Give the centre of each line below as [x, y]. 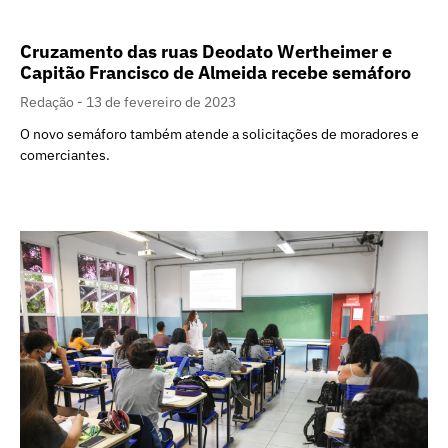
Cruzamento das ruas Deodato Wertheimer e [206, 51]
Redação [48, 101]
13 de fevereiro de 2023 [161, 101]
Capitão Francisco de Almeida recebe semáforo [215, 72]
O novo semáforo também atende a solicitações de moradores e [219, 133]
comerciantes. [65, 154]
